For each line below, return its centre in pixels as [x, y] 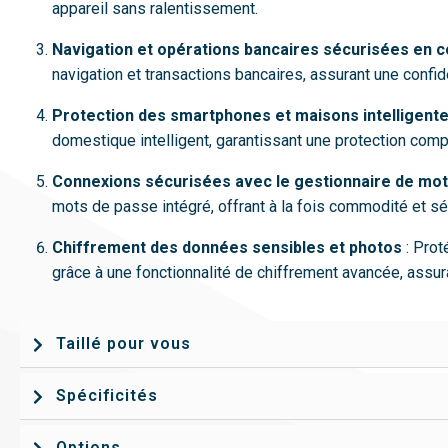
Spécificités [107, 395]
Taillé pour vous [123, 343]
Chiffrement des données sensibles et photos [227, 247]
